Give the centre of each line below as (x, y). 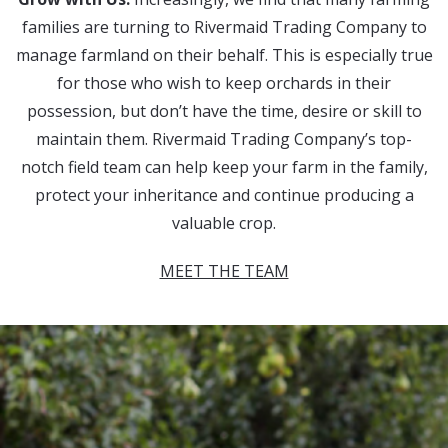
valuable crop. (224, 223)
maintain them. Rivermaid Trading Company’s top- (224, 139)
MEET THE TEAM (224, 271)
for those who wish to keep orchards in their (224, 83)
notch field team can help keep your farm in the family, (224, 167)
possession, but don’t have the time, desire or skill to (224, 111)
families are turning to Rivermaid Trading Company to (224, 27)
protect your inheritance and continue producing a (224, 195)
